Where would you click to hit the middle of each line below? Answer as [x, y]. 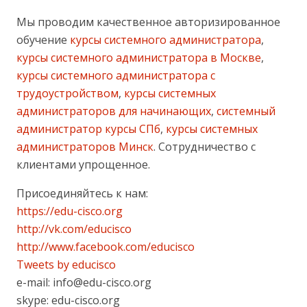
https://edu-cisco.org [70, 211]
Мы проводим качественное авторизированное [148, 22]
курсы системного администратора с [116, 75]
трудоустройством [67, 93]
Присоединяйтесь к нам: [82, 193]
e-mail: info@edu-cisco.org [84, 282]
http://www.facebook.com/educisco [106, 246]
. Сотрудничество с [205, 146]
